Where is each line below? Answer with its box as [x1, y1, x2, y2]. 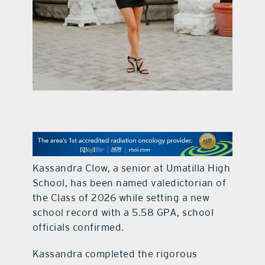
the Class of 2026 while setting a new [32, 191, 210, 203]
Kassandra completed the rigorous [32, 247, 198, 260]
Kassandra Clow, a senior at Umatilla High [32, 161, 231, 174]
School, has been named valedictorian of [32, 176, 227, 189]
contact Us [108, 19, 157, 31]
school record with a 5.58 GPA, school [32, 206, 214, 218]
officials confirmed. [32, 221, 124, 233]
